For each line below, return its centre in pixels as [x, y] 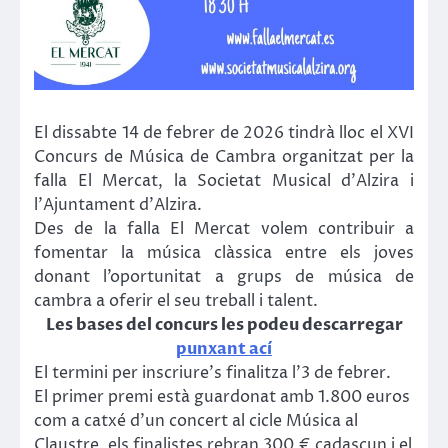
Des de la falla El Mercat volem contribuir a [224, 229]
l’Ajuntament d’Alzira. [118, 205]
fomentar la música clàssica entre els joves [224, 253]
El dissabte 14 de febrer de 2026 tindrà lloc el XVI [224, 133]
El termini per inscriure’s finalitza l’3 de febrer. [212, 373]
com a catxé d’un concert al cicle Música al [196, 421]
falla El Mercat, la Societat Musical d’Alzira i [224, 181]
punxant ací [224, 349]
